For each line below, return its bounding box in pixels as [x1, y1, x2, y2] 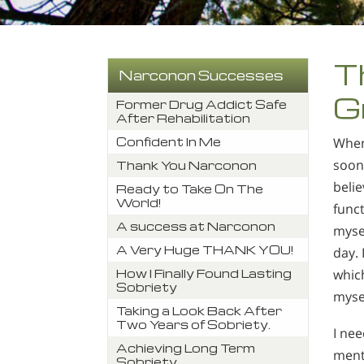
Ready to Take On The [116, 181, 263, 196]
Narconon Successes [119, 67, 284, 84]
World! [116, 195, 161, 210]
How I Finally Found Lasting [116, 266, 292, 280]
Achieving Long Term [116, 340, 255, 355]
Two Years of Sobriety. [116, 317, 271, 331]
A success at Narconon [116, 219, 275, 233]
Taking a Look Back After [116, 303, 282, 318]
